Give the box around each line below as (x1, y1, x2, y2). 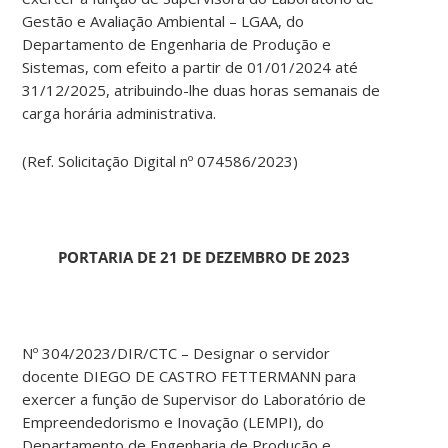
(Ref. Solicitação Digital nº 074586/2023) (22, 151, 299, 172)
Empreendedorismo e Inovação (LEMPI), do (22, 412, 325, 433)
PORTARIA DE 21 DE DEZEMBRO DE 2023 (57, 247, 350, 268)
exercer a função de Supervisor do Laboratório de (22, 389, 367, 410)
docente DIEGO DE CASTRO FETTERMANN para (22, 366, 357, 387)
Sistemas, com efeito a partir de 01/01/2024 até (22, 57, 359, 78)
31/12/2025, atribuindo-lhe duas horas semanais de (22, 80, 381, 101)
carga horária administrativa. (22, 103, 217, 124)
